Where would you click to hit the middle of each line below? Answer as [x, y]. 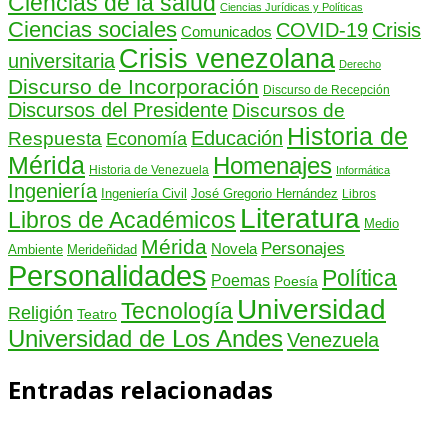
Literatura [300, 219]
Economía [146, 139]
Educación [237, 138]
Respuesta [55, 139]
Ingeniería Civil [144, 194]
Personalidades [107, 276]
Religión [40, 313]
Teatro [97, 314]
